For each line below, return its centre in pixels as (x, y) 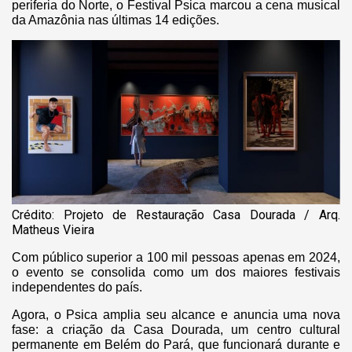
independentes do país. (77, 287)
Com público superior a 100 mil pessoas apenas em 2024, (176, 257)
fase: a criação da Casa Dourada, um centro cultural (176, 329)
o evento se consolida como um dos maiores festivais (176, 272)
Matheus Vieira (53, 229)
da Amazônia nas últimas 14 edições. (115, 20)
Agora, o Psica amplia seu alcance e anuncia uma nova (176, 314)
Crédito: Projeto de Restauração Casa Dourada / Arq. (176, 214)
